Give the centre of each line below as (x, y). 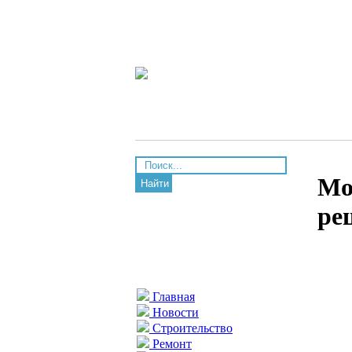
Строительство (191, 328)
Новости (174, 312)
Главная (172, 297)
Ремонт (170, 344)
